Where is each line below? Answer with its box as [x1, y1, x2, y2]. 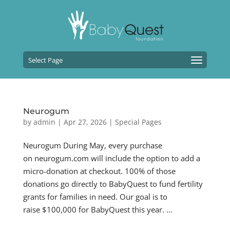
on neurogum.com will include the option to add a [23, 153, 200, 163]
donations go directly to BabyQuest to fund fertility [23, 179, 203, 189]
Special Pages [114, 117, 162, 127]
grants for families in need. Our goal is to [23, 191, 167, 202]
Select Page [28, 55, 63, 65]
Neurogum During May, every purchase [23, 140, 162, 150]
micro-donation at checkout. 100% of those [23, 166, 176, 176]
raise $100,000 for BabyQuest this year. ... [23, 204, 172, 215]
